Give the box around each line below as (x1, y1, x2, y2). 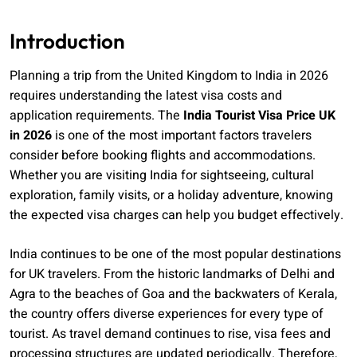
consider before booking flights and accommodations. (10, 146, 316, 166)
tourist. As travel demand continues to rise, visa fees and (10, 324, 331, 344)
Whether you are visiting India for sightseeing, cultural (10, 166, 314, 186)
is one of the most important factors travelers (52, 126, 312, 146)
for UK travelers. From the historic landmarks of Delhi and (10, 265, 335, 284)
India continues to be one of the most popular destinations (10, 245, 341, 265)
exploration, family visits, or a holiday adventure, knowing (10, 186, 333, 206)
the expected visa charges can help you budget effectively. (10, 206, 343, 226)
